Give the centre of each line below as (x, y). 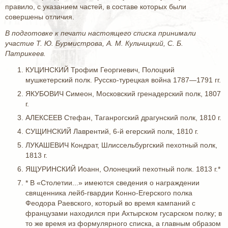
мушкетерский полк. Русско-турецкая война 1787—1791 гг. (123, 80)
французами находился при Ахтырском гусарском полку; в (124, 213)
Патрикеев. (25, 53)
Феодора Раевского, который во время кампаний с (110, 203)
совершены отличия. (40, 17)
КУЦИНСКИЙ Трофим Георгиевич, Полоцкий (100, 70)
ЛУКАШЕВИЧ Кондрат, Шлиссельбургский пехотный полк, (121, 145)
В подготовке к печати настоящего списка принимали (101, 33)
